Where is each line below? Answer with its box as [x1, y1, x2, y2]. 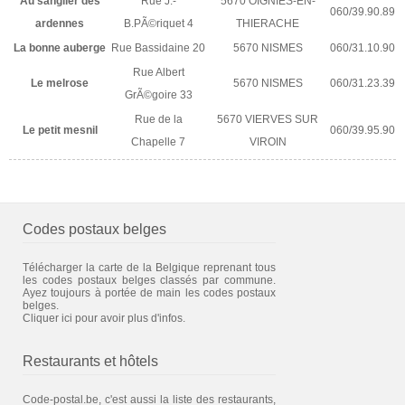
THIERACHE [236, 16, 299, 30]
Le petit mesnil [22, 123, 98, 137]
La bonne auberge [14, 41, 106, 54]
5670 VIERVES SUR [217, 112, 318, 126]
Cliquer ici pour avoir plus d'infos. [23, 311, 185, 325]
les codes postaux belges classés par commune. [23, 273, 276, 287]
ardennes [35, 16, 84, 30]
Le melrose [31, 76, 89, 89]
